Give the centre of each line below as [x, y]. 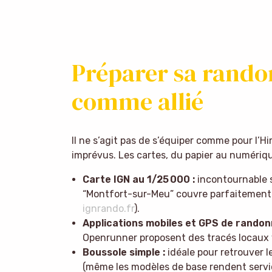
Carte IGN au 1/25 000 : [140, 179]
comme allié [138, 101]
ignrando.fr [108, 208]
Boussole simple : [125, 252]
